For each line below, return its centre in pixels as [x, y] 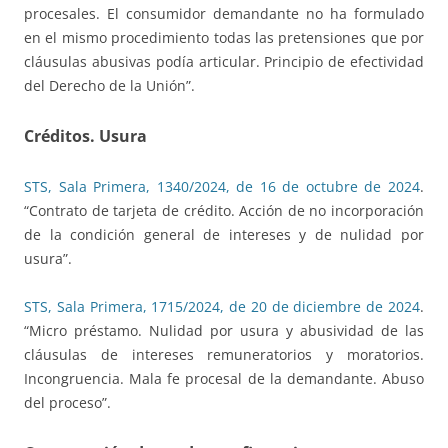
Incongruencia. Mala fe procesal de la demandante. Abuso [224, 379]
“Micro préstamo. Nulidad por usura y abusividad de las [224, 331]
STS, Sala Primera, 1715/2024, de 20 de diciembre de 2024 [222, 307]
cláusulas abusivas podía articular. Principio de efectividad [224, 62]
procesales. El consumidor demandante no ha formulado [224, 14]
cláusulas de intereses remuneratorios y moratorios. [224, 355]
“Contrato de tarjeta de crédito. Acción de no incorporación [224, 211]
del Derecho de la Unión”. [109, 86]
